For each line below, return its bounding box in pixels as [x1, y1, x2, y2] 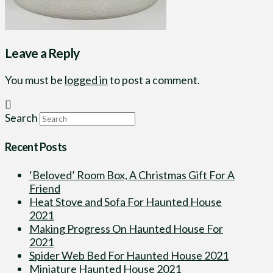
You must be [5, 73, 65, 87]
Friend [29, 181, 60, 195]
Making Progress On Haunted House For [29, 221, 223, 235]
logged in [65, 73, 108, 87]
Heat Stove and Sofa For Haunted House [29, 194, 222, 208]
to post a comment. [108, 73, 200, 87]
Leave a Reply [5, 44, 80, 60]
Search [5, 110, 38, 124]
